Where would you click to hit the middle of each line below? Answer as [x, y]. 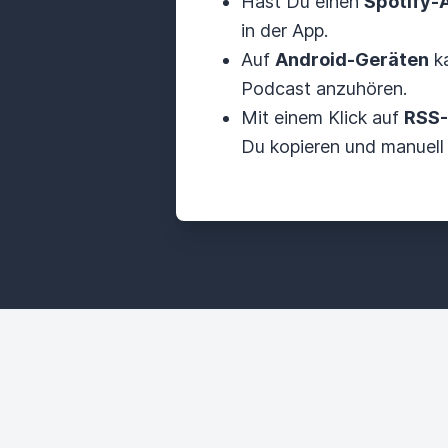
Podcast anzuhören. [324, 88]
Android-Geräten [352, 59]
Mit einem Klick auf [322, 117]
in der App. [284, 30]
